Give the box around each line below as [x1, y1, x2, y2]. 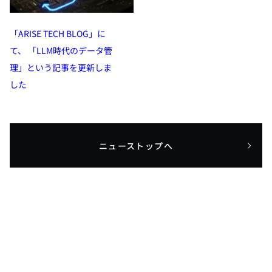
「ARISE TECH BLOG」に [10, 27, 106, 40]
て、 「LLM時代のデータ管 [10, 44, 112, 57]
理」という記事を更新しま [10, 61, 112, 74]
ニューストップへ [98, 139, 174, 152]
